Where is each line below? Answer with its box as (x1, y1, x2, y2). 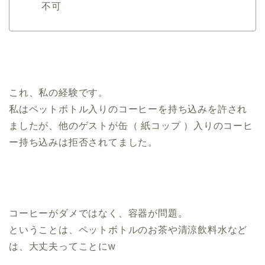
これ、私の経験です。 (9, 87, 108, 98)
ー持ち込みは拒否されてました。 (9, 137, 158, 147)
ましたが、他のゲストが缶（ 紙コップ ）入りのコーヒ (9, 120, 253, 131)
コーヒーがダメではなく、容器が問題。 (9, 208, 188, 218)
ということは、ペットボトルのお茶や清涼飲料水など (9, 224, 248, 235)
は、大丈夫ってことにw (9, 241, 116, 251)
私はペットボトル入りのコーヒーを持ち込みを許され (9, 104, 248, 114)
